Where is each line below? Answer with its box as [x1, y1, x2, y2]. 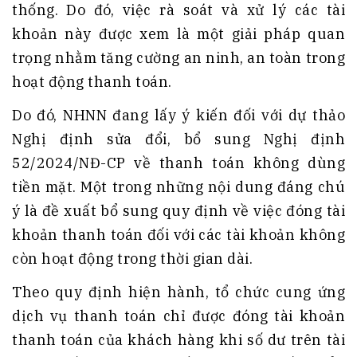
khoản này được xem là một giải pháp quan [12, 25, 345, 44]
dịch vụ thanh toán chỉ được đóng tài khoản [12, 307, 345, 326]
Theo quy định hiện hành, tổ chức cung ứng [12, 283, 345, 302]
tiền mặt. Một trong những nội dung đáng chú [12, 178, 345, 197]
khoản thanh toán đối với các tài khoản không [12, 226, 345, 245]
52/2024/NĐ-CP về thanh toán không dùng [12, 154, 345, 173]
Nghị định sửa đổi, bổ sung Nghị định [12, 130, 345, 149]
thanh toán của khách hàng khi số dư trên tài [12, 331, 345, 350]
